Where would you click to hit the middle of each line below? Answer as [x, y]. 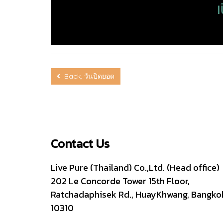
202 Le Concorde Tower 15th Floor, [120, 181]
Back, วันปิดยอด [87, 76]
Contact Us [80, 143]
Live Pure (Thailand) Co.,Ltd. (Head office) [135, 167]
